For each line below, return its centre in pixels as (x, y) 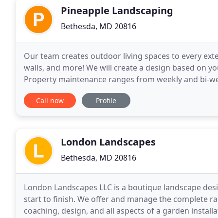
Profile (106, 100)
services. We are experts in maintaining (96, 91)
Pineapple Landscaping (117, 10)
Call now (50, 100)
